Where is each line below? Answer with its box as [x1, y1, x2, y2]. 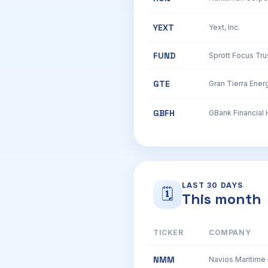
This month [182, 190, 261, 208]
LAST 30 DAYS [182, 181, 243, 190]
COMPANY [209, 228, 251, 237]
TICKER [153, 228, 184, 237]
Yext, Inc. [209, 23, 240, 32]
